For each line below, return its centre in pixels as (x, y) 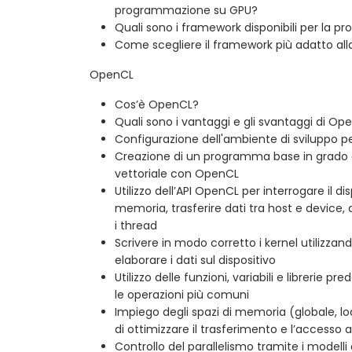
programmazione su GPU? (186, 10)
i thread (136, 225)
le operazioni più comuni (182, 294)
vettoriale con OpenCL (177, 173)
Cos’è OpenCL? (157, 104)
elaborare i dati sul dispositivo (195, 260)
